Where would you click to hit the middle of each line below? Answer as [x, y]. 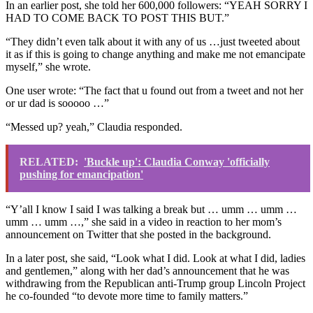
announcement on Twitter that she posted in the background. [138, 235]
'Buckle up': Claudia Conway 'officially [177, 162]
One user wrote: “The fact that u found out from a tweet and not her [154, 91]
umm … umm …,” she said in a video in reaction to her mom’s [144, 222]
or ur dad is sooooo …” [57, 103]
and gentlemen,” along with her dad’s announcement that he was [147, 271]
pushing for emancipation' [81, 175]
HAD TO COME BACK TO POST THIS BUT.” [117, 18]
